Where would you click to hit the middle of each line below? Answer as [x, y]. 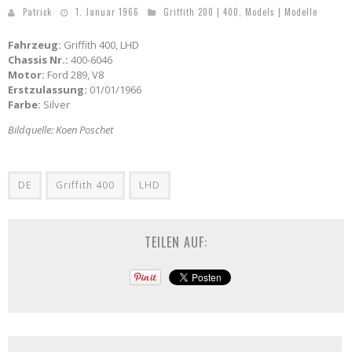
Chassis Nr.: [38, 59]
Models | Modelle [281, 11]
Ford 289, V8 [74, 74]
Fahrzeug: [35, 44]
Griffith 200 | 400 [201, 11]
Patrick [37, 11]
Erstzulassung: [48, 89]
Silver [57, 104]
